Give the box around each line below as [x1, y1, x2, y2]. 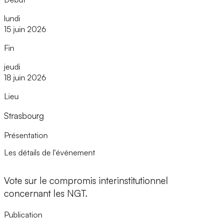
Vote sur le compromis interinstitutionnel [4, 174, 168, 186]
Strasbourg [4, 110, 44, 121]
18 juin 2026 [4, 73, 46, 83]
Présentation [4, 130, 48, 141]
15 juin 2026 [4, 24, 46, 35]
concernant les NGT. [4, 187, 87, 199]
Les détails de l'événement [4, 147, 95, 158]
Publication [4, 209, 42, 220]
